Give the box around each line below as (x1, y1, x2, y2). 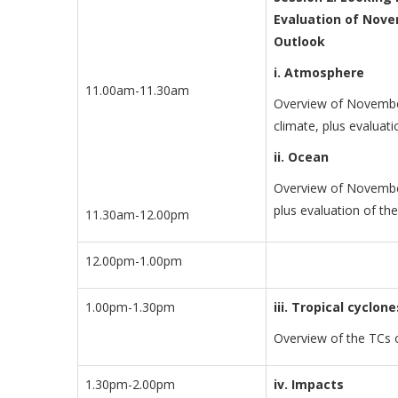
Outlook (274, 33, 325, 51)
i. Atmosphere (274, 64, 364, 82)
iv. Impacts (274, 376, 344, 394)
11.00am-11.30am (85, 82, 189, 99)
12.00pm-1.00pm (85, 252, 182, 270)
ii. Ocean (274, 148, 332, 166)
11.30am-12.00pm (85, 206, 189, 224)
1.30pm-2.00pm (85, 376, 175, 394)
